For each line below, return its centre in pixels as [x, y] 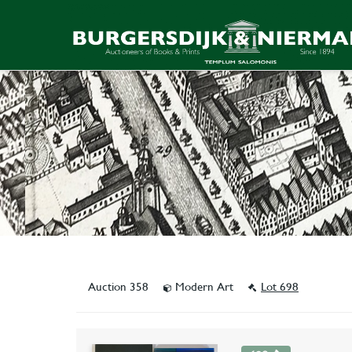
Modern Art [204, 287]
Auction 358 [120, 287]
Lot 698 [280, 287]
